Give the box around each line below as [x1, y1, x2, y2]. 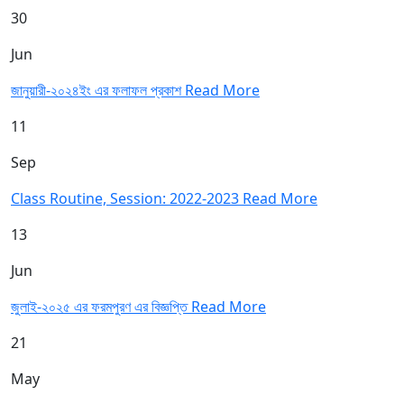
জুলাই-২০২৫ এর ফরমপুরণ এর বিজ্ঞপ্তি [11, 297, 191, 317]
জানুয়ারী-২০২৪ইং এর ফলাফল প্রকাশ [11, 80, 185, 100]
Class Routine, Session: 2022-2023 [11, 188, 243, 208]
